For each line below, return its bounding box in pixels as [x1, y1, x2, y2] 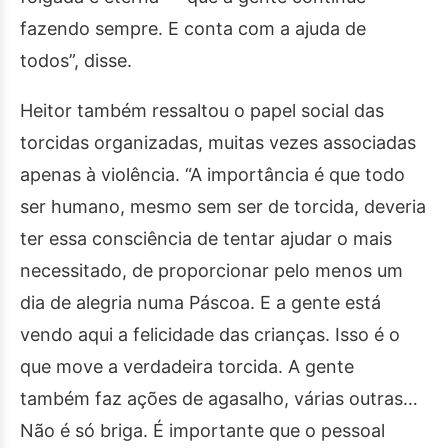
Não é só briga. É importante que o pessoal [20, 420, 385, 441]
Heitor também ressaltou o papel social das [20, 100, 384, 121]
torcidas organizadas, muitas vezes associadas [20, 132, 416, 153]
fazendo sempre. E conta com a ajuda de [20, 18, 366, 39]
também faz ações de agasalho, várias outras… [20, 388, 418, 409]
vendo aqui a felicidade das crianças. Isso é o [20, 324, 400, 345]
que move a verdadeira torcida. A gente [20, 356, 354, 377]
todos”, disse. [20, 50, 132, 71]
